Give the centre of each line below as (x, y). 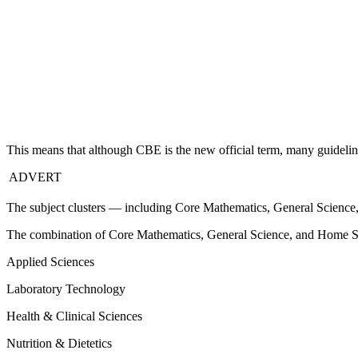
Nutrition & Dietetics (59, 344)
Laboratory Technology (66, 289)
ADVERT (34, 177)
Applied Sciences (50, 262)
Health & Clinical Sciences (74, 316)
